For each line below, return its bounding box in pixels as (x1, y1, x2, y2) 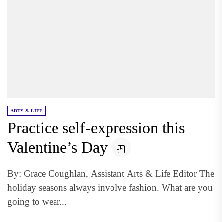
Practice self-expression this (7, 119, 185, 137)
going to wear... (7, 196, 67, 207)
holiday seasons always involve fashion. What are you (7, 182, 213, 193)
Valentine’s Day (7, 138, 108, 156)
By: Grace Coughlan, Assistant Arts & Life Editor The (7, 168, 214, 179)
